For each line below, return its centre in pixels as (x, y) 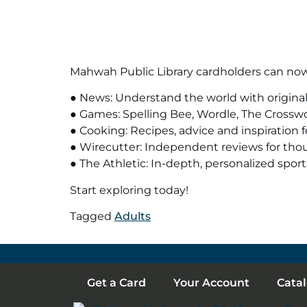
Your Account (211, 282)
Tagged (92, 217)
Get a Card (116, 282)
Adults (133, 217)
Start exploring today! (129, 190)
